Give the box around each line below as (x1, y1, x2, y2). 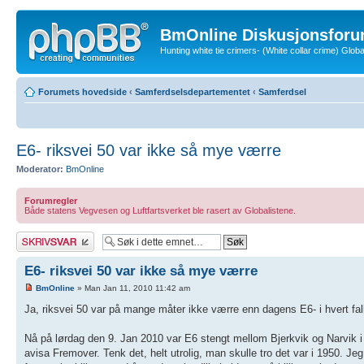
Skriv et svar (16, 232, 67, 241)
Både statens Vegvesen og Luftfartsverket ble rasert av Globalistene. (24, 206, 296, 215)
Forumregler (24, 196, 77, 206)
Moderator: (16, 163, 63, 174)
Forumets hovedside (38, 86, 127, 97)
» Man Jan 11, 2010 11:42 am (75, 284, 190, 293)
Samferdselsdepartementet (135, 86, 250, 97)
